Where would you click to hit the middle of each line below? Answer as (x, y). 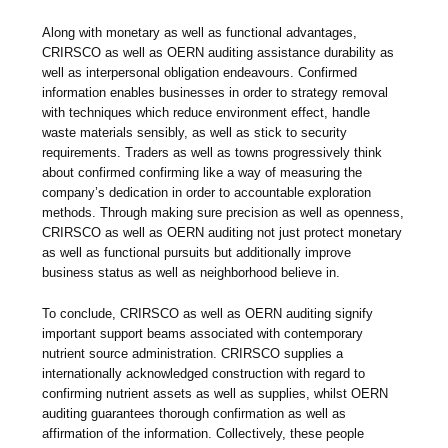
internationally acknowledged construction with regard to (204, 374)
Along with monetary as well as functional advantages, (200, 33)
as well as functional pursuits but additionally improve (197, 253)
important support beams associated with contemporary (203, 334)
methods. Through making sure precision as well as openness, (223, 213)
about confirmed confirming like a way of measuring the (202, 173)
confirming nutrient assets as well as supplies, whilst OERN (215, 394)
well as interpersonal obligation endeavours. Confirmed (200, 73)
